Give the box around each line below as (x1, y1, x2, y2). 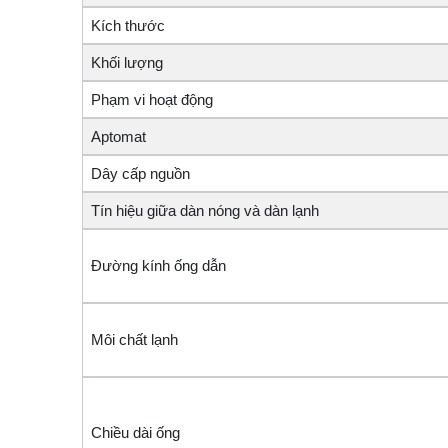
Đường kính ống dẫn (91, 257, 226, 275)
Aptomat (91, 128, 146, 146)
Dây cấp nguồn (91, 165, 190, 183)
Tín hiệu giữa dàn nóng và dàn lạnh (91, 202, 319, 220)
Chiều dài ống (91, 424, 384, 442)
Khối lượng (91, 54, 163, 72)
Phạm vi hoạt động (91, 91, 213, 109)
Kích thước (91, 17, 165, 35)
